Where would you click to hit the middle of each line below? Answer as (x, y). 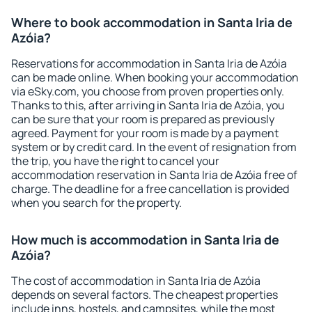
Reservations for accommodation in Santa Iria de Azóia (149, 63)
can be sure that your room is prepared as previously (143, 119)
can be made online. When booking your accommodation (155, 77)
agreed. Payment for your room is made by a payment (145, 133)
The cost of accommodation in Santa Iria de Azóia (136, 281)
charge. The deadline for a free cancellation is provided (150, 189)
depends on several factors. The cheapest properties (145, 295)
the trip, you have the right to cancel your (115, 161)
